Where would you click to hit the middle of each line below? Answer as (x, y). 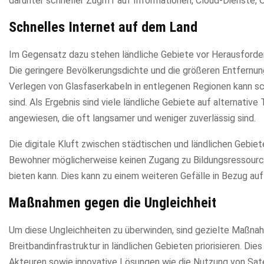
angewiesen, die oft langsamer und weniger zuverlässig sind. (132, 118)
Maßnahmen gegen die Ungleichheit (113, 202)
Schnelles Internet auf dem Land (103, 27)
